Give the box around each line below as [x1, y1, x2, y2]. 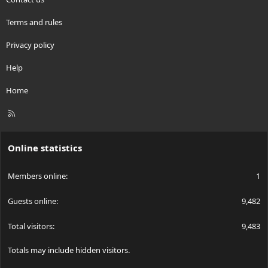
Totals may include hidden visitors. [8, 245, 130, 256]
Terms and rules [6, 17, 62, 28]
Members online [8, 170, 66, 182]
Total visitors [8, 221, 53, 232]
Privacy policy [6, 39, 54, 51]
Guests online [8, 196, 56, 207]
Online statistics [8, 142, 82, 154]
